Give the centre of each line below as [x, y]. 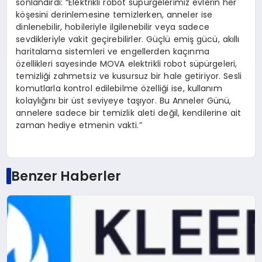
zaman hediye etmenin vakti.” [79, 125]
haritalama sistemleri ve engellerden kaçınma [113, 52]
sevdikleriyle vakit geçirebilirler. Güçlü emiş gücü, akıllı [128, 39]
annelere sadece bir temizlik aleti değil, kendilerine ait [129, 113]
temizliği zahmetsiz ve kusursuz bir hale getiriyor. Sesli [129, 76]
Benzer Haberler [66, 176]
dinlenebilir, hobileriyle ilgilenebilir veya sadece [113, 27]
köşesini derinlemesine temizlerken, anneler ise [114, 15]
